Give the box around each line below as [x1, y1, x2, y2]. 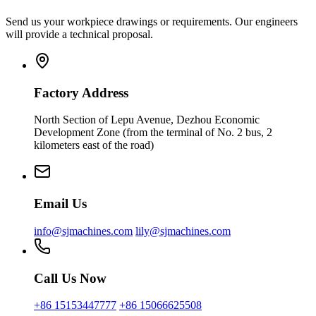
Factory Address [34, 85, 128, 100]
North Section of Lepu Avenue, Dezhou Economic [34, 114, 260, 126]
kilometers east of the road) [34, 139, 154, 152]
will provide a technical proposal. [6, 28, 153, 41]
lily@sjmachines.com [135, 224, 231, 237]
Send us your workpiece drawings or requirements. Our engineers [6, 16, 298, 28]
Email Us [34, 196, 87, 212]
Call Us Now [34, 270, 107, 286]
